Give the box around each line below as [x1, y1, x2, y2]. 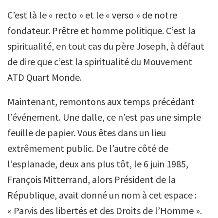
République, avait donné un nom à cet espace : [7, 189, 197, 201]
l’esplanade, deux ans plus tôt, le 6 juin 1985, [7, 158, 188, 170]
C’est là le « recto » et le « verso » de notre [7, 9, 177, 21]
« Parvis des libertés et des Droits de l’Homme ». [7, 204, 202, 217]
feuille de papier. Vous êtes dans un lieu [7, 127, 166, 139]
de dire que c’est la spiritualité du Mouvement [7, 55, 192, 68]
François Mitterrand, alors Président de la [7, 173, 176, 185]
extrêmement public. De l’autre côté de [7, 142, 168, 154]
